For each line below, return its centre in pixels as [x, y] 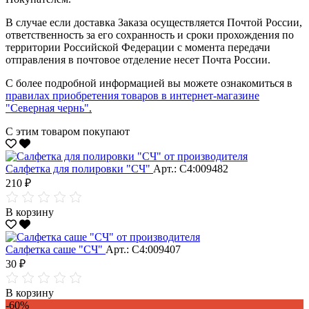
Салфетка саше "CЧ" [56, 249]
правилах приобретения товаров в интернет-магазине [132, 95]
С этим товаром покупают [68, 131]
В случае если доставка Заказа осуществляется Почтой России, [154, 22]
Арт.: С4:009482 [191, 168]
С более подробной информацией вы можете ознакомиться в [149, 83]
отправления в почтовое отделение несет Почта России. [138, 59]
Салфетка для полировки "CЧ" [79, 168]
